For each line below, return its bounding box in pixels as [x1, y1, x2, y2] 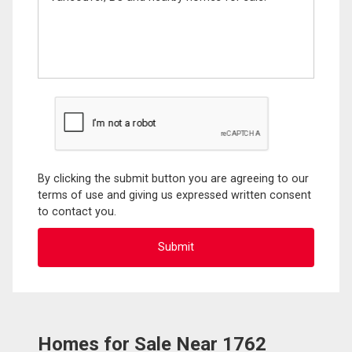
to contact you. [38, 204, 116, 218]
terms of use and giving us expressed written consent [38, 188, 311, 202]
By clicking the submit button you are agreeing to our [38, 171, 309, 185]
